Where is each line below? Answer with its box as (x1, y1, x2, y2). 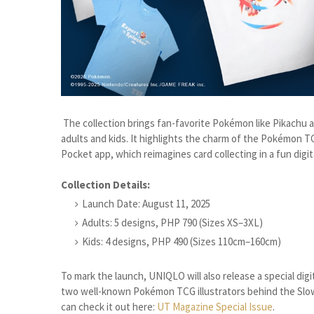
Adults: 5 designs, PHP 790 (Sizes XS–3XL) (82, 216, 263, 230)
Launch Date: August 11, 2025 (82, 197, 210, 211)
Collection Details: (61, 178, 150, 192)
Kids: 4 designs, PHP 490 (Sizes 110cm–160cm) (82, 235, 281, 249)
